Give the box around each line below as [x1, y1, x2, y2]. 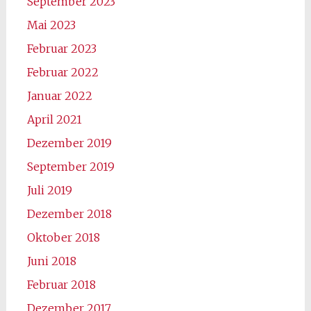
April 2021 [26, 112, 82, 126]
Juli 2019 [26, 183, 72, 197]
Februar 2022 [26, 65, 99, 79]
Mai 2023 [26, 17, 76, 32]
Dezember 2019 [26, 135, 112, 150]
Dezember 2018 [26, 206, 112, 221]
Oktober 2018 [26, 230, 100, 244]
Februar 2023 [26, 41, 96, 56]
